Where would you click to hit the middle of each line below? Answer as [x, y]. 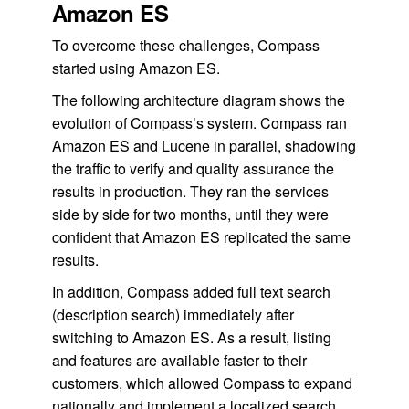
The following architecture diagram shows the [198, 100]
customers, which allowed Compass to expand [202, 383]
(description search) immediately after [173, 314]
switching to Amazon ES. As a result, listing [191, 337]
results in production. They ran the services [190, 191]
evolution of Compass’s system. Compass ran [199, 122]
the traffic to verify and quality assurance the [193, 168]
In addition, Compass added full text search [191, 291]
